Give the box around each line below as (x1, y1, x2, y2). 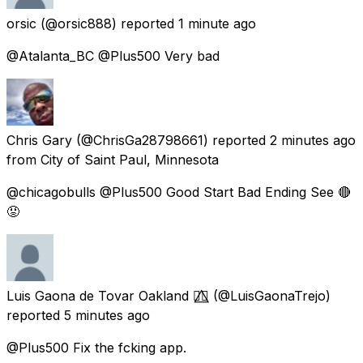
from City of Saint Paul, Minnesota (6, 152, 219, 169)
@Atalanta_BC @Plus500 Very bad (6, 48, 220, 65)
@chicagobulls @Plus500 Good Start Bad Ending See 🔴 (6, 184, 351, 201)
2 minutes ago (270, 132, 356, 149)
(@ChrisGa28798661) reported (76, 132, 266, 149)
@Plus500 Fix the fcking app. (6, 340, 186, 357)
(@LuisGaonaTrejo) (213, 288, 331, 305)
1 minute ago (178, 15, 256, 32)
